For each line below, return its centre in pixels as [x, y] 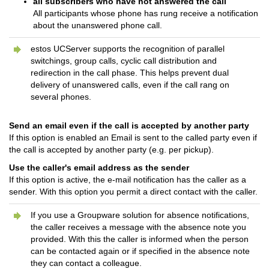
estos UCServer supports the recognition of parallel [128, 49]
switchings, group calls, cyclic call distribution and [124, 61]
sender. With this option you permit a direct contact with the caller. [133, 192]
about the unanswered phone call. [98, 25]
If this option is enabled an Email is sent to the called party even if [133, 138]
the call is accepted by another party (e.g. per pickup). [111, 150]
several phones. [61, 97]
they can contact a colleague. [86, 263]
